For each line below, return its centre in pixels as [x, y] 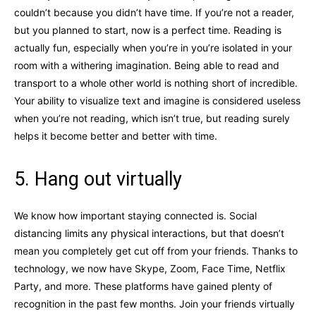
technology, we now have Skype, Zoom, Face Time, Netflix [150, 268]
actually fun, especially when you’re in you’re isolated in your [153, 47]
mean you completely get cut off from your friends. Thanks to [156, 250]
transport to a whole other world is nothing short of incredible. [156, 83]
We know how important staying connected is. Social [135, 215]
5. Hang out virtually [98, 179]
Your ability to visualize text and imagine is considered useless [157, 100]
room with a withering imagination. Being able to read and [147, 65]
